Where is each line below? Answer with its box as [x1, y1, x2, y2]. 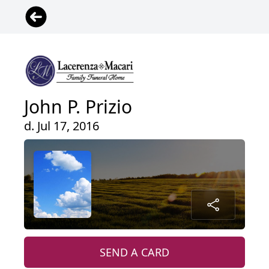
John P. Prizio [24, 94, 132, 119]
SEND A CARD [100, 244, 169, 259]
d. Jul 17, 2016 [24, 117, 99, 134]
